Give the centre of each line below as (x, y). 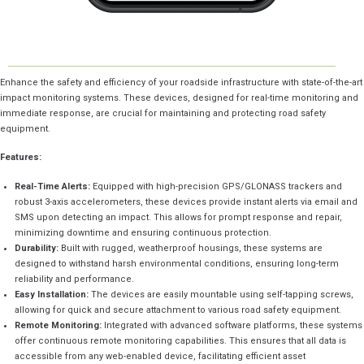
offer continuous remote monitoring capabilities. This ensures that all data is (181, 340)
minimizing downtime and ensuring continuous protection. (143, 232)
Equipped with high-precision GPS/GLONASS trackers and (217, 186)
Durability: (37, 248)
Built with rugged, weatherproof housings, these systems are (191, 248)
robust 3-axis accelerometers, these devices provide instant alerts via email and (186, 201)
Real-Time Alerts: (53, 186)
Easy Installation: (52, 294)
